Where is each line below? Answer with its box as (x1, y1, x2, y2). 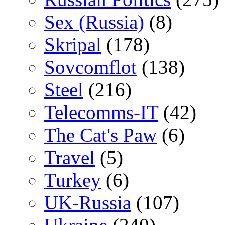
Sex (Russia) (44, 11, 144, 33)
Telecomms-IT (44, 101, 158, 123)
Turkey (44, 169, 101, 191)
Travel (44, 146, 95, 168)
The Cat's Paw (44, 124, 157, 146)
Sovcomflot (44, 56, 137, 78)
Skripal (44, 33, 101, 55)
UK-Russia (44, 191, 131, 213)
